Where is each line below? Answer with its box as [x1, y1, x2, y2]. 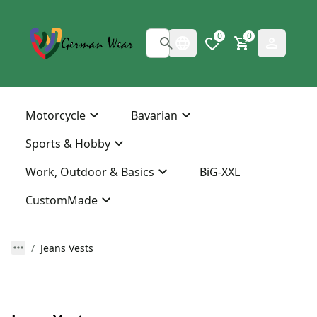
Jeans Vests [40, 241, 93, 255]
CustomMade [25, 192, 98, 208]
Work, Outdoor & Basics [25, 163, 154, 180]
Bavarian [131, 107, 178, 123]
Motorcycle [25, 107, 86, 123]
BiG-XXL [200, 163, 240, 180]
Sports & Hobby [25, 135, 110, 151]
